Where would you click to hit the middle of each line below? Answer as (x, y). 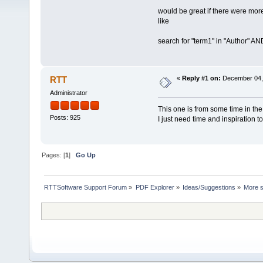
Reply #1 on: (201, 78)
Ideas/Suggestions (209, 188)
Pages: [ (54, 155)
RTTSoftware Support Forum (86, 188)
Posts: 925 (65, 118)
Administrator (68, 93)
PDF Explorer (155, 188)
